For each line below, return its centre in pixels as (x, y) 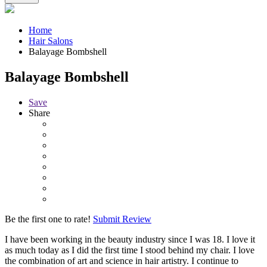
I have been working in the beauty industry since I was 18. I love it (130, 239)
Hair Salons (51, 41)
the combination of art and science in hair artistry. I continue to (122, 260)
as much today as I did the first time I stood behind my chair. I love (130, 250)
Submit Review (122, 219)
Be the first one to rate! (48, 219)
